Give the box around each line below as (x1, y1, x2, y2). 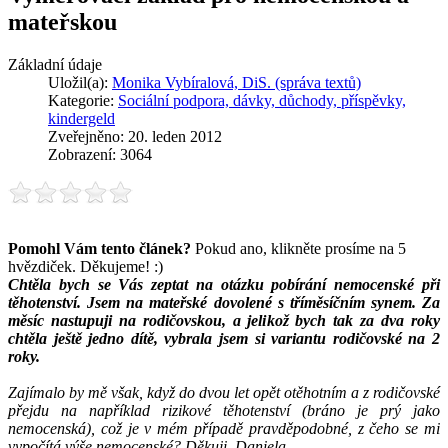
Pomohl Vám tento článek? (8, 239, 191, 257)
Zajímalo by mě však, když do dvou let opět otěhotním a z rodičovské (8, 383, 440, 401)
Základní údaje (8, 55, 102, 73)
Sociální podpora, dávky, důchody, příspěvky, (118, 91, 406, 109)
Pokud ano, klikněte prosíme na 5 (191, 239, 406, 257)
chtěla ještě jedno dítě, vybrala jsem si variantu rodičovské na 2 (8, 329, 440, 347)
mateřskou (8, 8, 117, 35)
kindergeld (48, 109, 115, 127)
